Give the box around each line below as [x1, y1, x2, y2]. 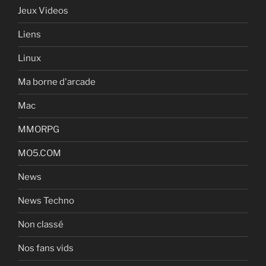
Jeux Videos [18, 5, 68, 17]
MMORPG [18, 124, 59, 135]
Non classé [18, 219, 64, 230]
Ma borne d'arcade [18, 77, 96, 88]
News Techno [18, 195, 74, 207]
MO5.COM [18, 148, 61, 159]
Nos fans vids [18, 243, 74, 254]
